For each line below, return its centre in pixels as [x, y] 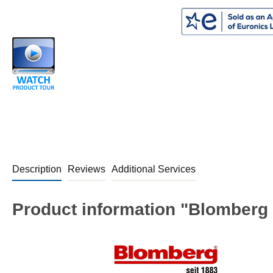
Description [37, 169]
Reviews [87, 169]
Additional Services [154, 169]
